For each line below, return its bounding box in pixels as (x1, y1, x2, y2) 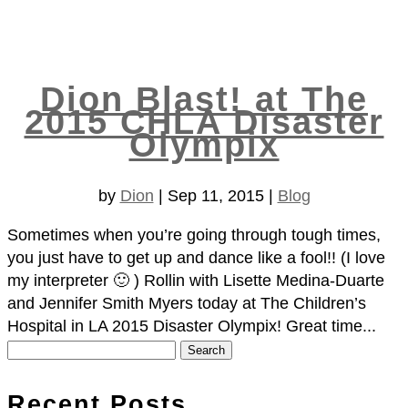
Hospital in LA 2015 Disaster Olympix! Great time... (7, 317, 376, 336)
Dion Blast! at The (40, 79, 368, 118)
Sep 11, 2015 (167, 187, 264, 206)
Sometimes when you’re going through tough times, (7, 226, 381, 245)
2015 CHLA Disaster (24, 102, 384, 141)
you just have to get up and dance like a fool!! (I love (7, 249, 385, 268)
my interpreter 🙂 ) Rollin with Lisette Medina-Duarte (7, 271, 384, 291)
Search (6, 339, 58, 358)
